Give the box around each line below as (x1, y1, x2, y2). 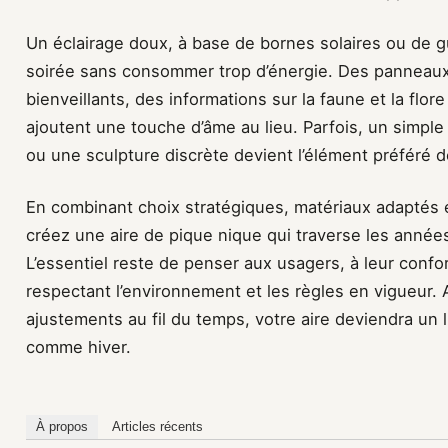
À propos (36, 418, 88, 434)
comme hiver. (26, 336, 131, 357)
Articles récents (112, 418, 203, 434)
